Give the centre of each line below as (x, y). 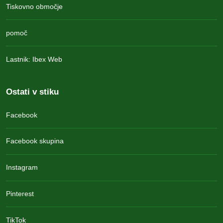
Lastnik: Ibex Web (34, 59)
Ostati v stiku (32, 92)
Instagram (22, 167)
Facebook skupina (35, 141)
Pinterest (20, 193)
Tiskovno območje (34, 6)
